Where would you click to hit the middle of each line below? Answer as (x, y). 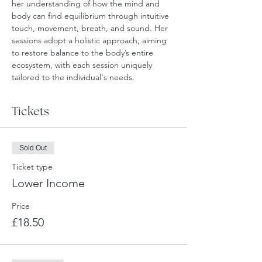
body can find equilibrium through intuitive (92, 16)
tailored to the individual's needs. (73, 77)
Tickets (30, 112)
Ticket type (32, 167)
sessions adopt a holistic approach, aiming (90, 40)
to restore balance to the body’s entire (84, 53)
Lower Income (48, 183)
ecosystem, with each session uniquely (83, 65)
